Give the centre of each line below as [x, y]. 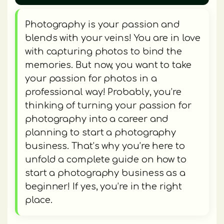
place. [40, 200]
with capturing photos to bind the [104, 52]
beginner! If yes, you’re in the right [103, 187]
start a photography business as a [105, 173]
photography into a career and [97, 119]
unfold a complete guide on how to [106, 160]
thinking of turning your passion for [108, 106]
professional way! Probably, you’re [103, 92]
